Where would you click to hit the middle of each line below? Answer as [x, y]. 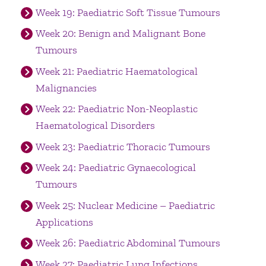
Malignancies [66, 88]
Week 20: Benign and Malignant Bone [120, 34]
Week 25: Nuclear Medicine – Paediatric [125, 205]
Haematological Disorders [95, 126]
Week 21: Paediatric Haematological [116, 71]
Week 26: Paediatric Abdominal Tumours [128, 243]
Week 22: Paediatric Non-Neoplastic [116, 109]
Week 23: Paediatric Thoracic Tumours [123, 146]
